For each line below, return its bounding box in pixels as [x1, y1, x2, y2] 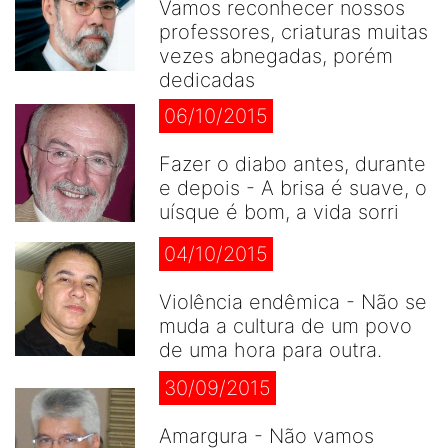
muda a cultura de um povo [159, 314, 412, 339]
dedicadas [159, 68, 255, 92]
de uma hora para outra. [159, 338, 382, 363]
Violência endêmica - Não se [159, 290, 427, 315]
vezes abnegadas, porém [159, 44, 393, 68]
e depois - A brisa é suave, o [159, 176, 427, 200]
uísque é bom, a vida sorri [159, 200, 399, 224]
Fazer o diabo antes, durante [159, 152, 426, 176]
